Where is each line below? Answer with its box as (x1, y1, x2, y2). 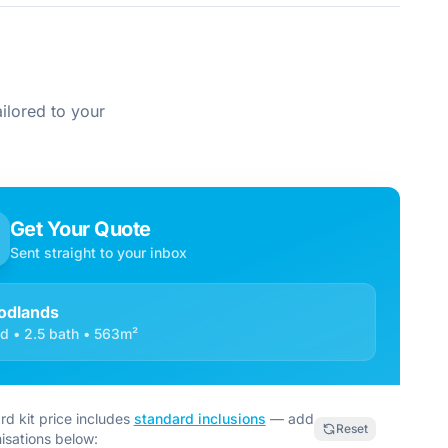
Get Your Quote (9, 217, 151, 241)
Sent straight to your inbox (9, 244, 187, 261)
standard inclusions (133, 410, 266, 427)
